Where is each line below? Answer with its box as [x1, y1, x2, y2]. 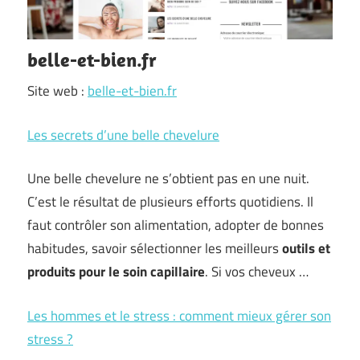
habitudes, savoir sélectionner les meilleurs [27, 238, 282, 259]
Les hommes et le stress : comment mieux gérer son [27, 305, 331, 326]
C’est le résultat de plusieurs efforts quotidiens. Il [27, 191, 313, 212]
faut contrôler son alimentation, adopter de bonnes [27, 215, 324, 235]
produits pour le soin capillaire [27, 261, 205, 282]
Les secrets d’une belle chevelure [27, 124, 219, 145]
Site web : [27, 80, 88, 101]
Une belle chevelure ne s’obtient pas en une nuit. [27, 168, 309, 189]
